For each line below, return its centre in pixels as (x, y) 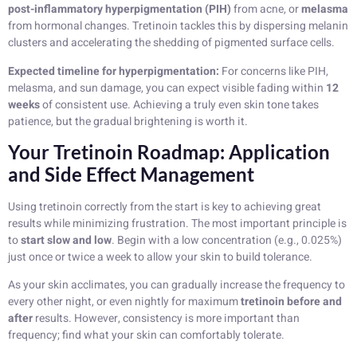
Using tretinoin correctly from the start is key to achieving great (165, 206)
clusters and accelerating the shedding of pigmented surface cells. (171, 43)
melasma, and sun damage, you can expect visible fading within (167, 88)
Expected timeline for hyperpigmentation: (114, 71)
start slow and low (66, 240)
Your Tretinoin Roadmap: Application (169, 151)
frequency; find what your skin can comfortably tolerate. (146, 335)
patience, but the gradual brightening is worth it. (128, 121)
